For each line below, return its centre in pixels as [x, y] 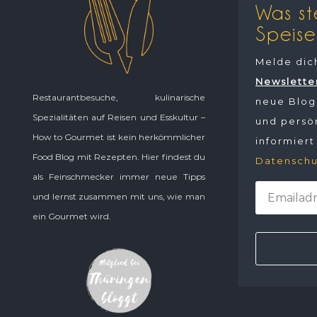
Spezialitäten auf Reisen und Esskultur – [119, 117]
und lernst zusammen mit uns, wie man [119, 196]
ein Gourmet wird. [72, 216]
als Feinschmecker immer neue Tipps [119, 176]
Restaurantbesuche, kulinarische [119, 97]
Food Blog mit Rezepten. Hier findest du [119, 156]
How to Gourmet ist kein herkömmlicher [119, 137]
